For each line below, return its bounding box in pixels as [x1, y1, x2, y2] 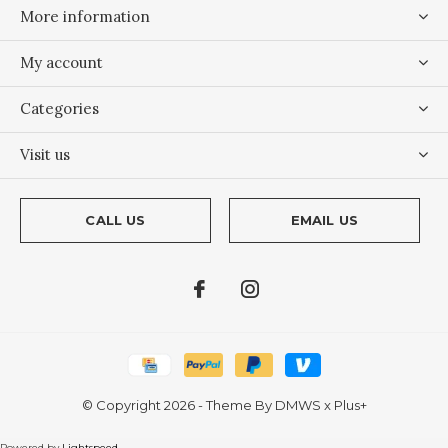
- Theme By [194, 396, 275, 413]
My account [20, 52, 103, 72]
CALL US [85, 211, 146, 228]
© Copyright [81, 396, 164, 413]
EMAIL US [290, 211, 359, 228]
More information [20, 6, 150, 26]
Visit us [20, 144, 70, 164]
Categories [20, 98, 99, 118]
